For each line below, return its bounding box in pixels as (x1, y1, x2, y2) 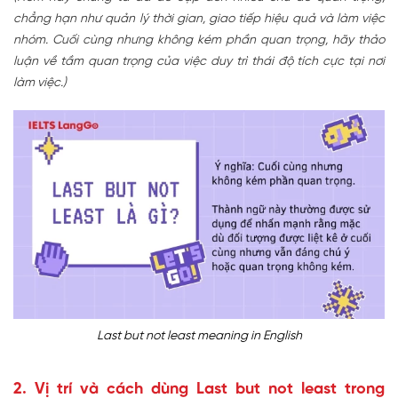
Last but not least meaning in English (96, 329, 302, 343)
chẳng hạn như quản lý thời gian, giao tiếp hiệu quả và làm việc (13, 12, 385, 26)
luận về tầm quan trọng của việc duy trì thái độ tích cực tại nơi (13, 54, 385, 68)
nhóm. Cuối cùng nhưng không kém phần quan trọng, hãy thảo (13, 33, 385, 47)
